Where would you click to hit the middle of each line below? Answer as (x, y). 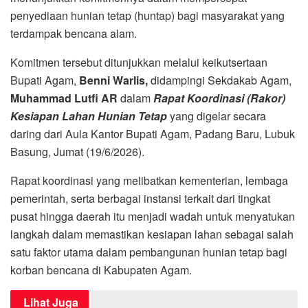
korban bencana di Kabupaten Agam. (101, 269)
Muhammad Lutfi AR (64, 98)
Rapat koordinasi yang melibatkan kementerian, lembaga (149, 180)
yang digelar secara (217, 115)
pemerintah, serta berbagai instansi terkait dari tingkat (140, 198)
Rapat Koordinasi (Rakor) (219, 98)
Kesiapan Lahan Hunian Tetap (89, 115)
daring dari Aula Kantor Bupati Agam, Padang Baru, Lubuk (153, 133)
